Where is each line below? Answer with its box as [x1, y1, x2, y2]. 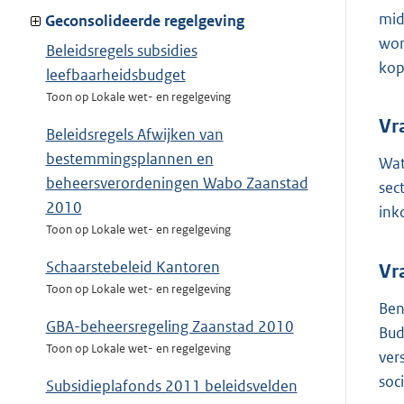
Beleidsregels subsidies [45, 41, 197, 61]
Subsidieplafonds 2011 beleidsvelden [45, 376, 298, 397]
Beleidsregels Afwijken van [45, 124, 224, 145]
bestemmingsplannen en [45, 149, 214, 170]
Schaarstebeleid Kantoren [45, 257, 220, 278]
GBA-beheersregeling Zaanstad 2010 [45, 317, 294, 337]
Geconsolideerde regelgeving [45, 11, 244, 32]
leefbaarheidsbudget [45, 65, 186, 86]
